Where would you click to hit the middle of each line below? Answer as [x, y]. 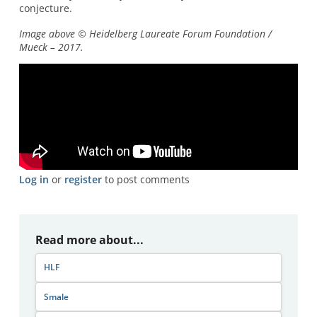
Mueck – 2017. [51, 47]
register [83, 179]
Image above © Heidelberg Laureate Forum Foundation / [145, 33]
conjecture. [45, 8]
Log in [34, 179]
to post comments [145, 179]
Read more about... [90, 240]
